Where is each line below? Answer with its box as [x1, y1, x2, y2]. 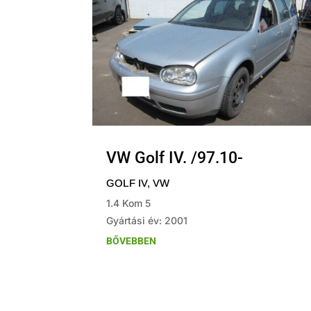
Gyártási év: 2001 [106, 214, 188, 226]
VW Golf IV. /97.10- [106, 148, 244, 167]
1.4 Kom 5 [106, 196, 151, 209]
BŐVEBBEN [106, 235, 157, 246]
